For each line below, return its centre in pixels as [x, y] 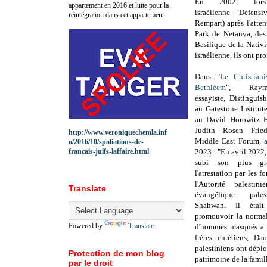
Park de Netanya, [223, 34]
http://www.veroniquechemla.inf [118, 132]
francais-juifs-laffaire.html [109, 151]
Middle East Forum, [228, 141]
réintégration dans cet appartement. [117, 15]
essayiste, [212, 98]
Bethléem [210, 88]
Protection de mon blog [117, 253]
